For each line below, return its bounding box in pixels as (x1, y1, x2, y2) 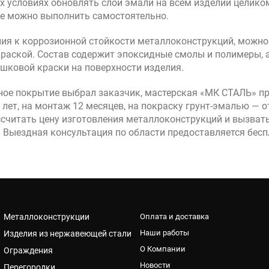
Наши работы (139, 228, 189, 237)
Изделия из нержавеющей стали (4, 229, 131, 238)
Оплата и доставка (139, 212, 209, 221)
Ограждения (4, 246, 53, 255)
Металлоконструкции (4, 212, 89, 222)
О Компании (139, 244, 186, 253)
